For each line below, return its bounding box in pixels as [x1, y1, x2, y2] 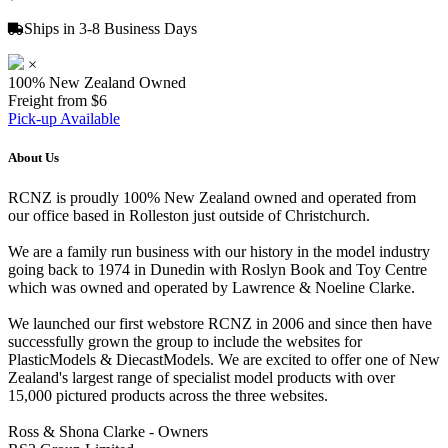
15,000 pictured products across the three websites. [8, 386, 328, 404]
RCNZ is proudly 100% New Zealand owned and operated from [8, 188, 416, 206]
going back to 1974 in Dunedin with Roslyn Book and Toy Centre [8, 260, 427, 278]
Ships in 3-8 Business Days [24, 20, 197, 38]
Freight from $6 [8, 92, 107, 110]
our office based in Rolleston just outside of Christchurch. [8, 206, 370, 224]
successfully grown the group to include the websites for [8, 332, 362, 350]
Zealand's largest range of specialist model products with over [8, 368, 395, 386]
